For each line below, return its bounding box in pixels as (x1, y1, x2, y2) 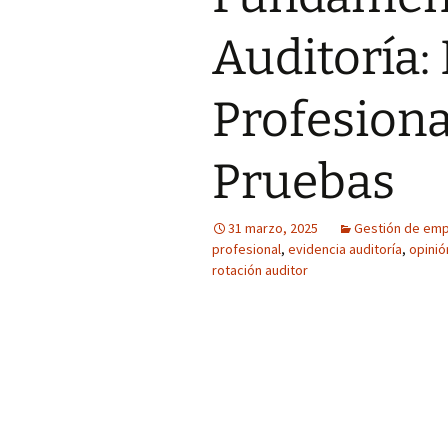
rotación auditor (212, 261, 308, 279)
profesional (212, 240, 281, 258)
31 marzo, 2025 (228, 219, 318, 237)
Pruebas (212, 153, 395, 211)
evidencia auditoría (288, 240, 402, 258)
